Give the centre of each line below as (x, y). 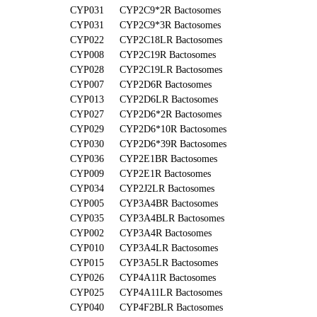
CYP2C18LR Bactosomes (171, 40)
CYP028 (87, 70)
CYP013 (87, 99)
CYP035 (87, 218)
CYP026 (87, 278)
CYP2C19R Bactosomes (168, 55)
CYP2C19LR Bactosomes (171, 70)
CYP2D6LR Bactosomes (169, 99)
